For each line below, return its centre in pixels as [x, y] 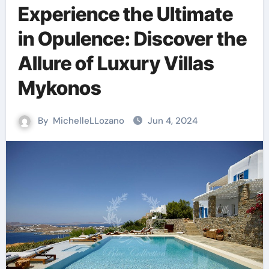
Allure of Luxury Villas [116, 63]
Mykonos [59, 88]
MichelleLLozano [89, 121]
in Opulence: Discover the [132, 39]
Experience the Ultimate [125, 14]
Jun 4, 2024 [173, 121]
